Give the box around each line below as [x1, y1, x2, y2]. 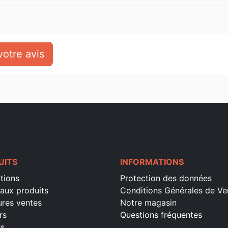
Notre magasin [120, 197, 177, 208]
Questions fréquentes [120, 210, 202, 220]
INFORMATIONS [120, 157, 184, 167]
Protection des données [120, 173, 212, 184]
